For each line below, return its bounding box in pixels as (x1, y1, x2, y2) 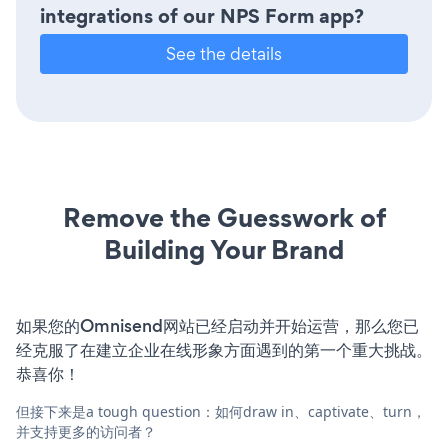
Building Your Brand (104, 230, 344, 268)
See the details (166, 41, 282, 65)
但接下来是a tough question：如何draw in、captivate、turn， (16, 401, 426, 421)
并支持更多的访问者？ (16, 421, 156, 441)
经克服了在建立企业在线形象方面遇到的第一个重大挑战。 (16, 337, 432, 362)
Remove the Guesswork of (62, 198, 386, 236)
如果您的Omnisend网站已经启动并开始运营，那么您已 (16, 313, 419, 338)
